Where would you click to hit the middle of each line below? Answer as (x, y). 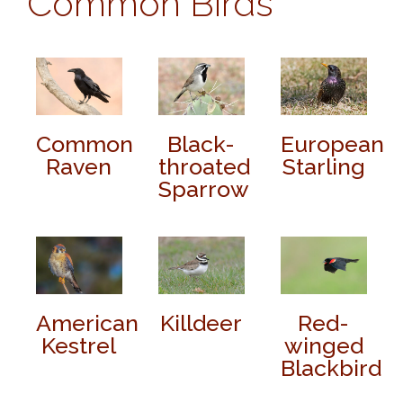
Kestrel (79, 346)
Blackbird (331, 368)
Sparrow (203, 189)
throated (204, 167)
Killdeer (201, 323)
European (332, 144)
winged (323, 346)
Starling (323, 167)
